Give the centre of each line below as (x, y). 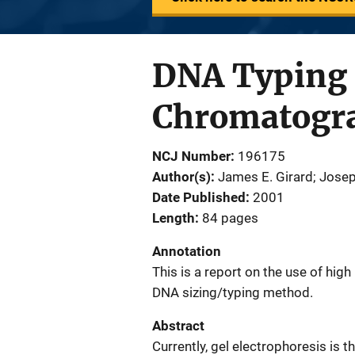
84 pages (230, 218)
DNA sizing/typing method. (233, 292)
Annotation (187, 251)
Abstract (178, 326)
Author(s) (181, 177)
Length (174, 218)
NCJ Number (191, 156)
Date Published (199, 197)
